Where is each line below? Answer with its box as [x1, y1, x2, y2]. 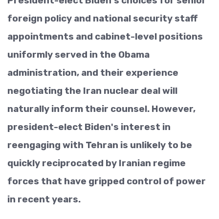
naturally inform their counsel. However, [7, 103, 196, 114]
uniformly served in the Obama [7, 49, 150, 60]
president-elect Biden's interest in [7, 121, 171, 132]
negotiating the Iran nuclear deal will [7, 85, 177, 96]
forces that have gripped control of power [7, 175, 206, 187]
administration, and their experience [7, 67, 178, 78]
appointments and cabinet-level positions [7, 31, 203, 42]
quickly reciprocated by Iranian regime [7, 157, 186, 169]
